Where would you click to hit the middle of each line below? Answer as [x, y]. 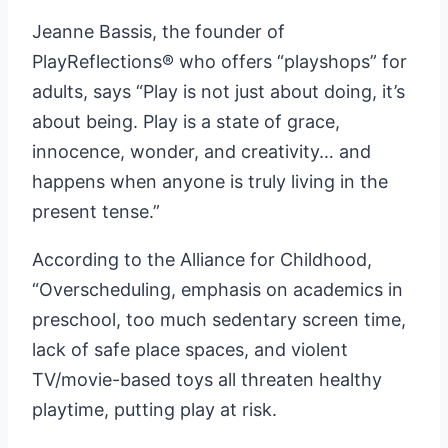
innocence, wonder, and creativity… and [201, 152]
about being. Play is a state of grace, [186, 122]
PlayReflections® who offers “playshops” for [219, 62]
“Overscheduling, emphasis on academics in [217, 290]
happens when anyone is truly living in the [210, 182]
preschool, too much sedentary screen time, [219, 320]
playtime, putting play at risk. [154, 410]
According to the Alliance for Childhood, [202, 260]
